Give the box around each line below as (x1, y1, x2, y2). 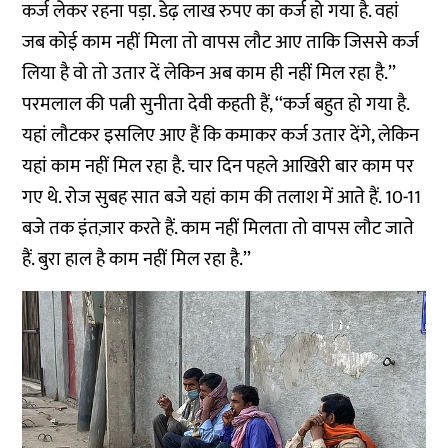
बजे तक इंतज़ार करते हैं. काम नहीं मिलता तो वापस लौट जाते (22, 213, 415, 245)
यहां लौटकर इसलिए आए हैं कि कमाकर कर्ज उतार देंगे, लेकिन (22, 120, 420, 152)
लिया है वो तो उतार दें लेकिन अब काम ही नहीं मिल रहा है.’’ (22, 58, 397, 90)
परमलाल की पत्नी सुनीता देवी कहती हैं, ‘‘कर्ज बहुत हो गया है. (22, 89, 410, 121)
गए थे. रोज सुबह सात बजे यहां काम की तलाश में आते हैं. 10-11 (22, 182, 422, 214)
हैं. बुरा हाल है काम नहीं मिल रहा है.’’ (22, 244, 252, 276)
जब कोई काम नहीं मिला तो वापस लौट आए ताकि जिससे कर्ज (22, 27, 420, 59)
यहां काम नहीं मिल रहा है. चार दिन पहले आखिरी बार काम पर (22, 151, 415, 183)
